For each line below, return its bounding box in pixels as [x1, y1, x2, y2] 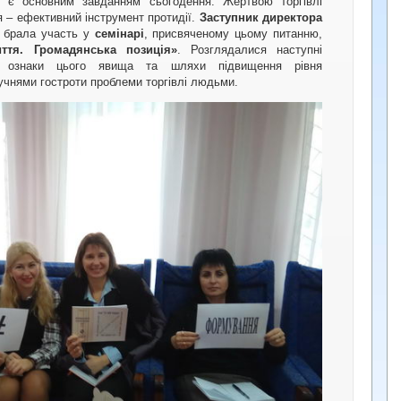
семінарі [94, 26, 144, 40]
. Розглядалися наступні [176, 42, 323, 56]
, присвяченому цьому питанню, [143, 26, 323, 40]
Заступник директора [199, 10, 323, 24]
